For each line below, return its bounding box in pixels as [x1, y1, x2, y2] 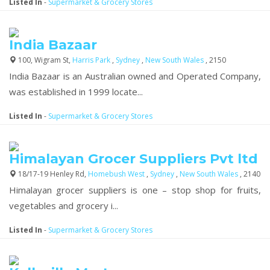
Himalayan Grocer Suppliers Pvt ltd [9, 150, 258, 167]
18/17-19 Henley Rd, [16, 168, 88, 179]
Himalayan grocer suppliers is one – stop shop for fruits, [9, 183, 261, 196]
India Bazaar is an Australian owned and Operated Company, [9, 69, 261, 82]
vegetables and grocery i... [9, 199, 118, 212]
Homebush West [88, 168, 146, 179]
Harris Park [72, 54, 112, 65]
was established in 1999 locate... [9, 85, 143, 98]
